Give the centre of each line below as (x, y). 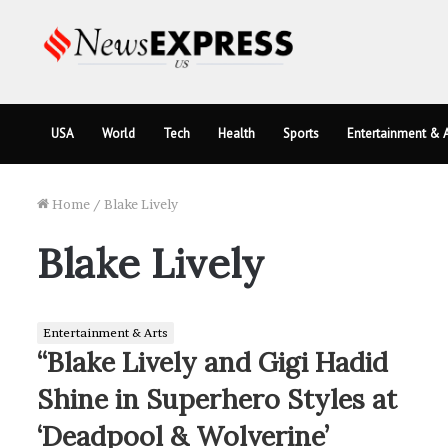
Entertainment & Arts (105, 332)
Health (236, 133)
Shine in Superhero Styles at (217, 398)
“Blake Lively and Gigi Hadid (212, 361)
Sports (301, 133)
